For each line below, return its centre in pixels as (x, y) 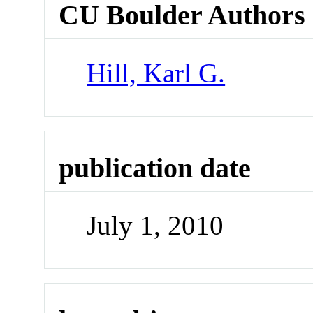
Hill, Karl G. (156, 73)
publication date (155, 168)
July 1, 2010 (155, 226)
